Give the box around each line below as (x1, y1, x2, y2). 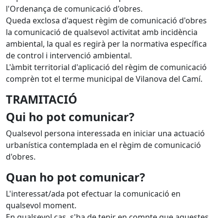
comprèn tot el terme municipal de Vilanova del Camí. (6, 73, 202, 84)
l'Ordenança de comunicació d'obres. (6, 3, 143, 14)
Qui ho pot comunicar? (6, 109, 134, 125)
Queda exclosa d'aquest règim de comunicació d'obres (6, 15, 207, 26)
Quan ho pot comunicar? (6, 169, 145, 185)
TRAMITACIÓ (6, 91, 77, 107)
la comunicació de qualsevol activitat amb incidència (6, 27, 198, 37)
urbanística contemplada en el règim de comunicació (6, 140, 201, 150)
